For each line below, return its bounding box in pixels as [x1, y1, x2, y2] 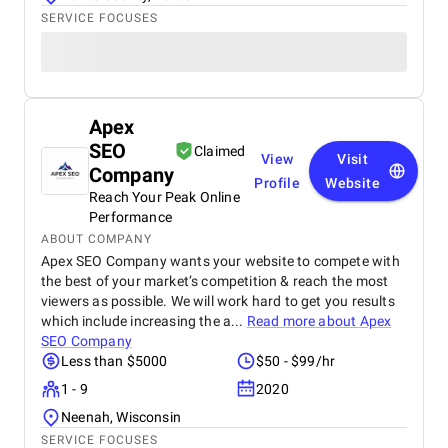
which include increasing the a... [41, 313, 247, 329]
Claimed [194, 143, 246, 159]
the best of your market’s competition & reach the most [41, 273, 389, 289]
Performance [89, 209, 172, 225]
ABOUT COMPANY [41, 232, 152, 246]
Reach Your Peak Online [89, 189, 240, 205]
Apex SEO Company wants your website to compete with [41, 253, 400, 269]
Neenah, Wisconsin [61, 409, 181, 425]
